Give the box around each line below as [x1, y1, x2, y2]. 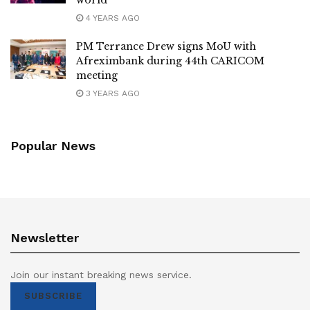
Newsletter [10, 230, 79, 245]
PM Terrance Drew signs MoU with [76, 39, 256, 53]
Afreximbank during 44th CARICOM [76, 54, 264, 67]
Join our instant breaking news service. [10, 268, 192, 280]
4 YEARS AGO [83, 12, 140, 23]
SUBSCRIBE [24, 290, 82, 301]
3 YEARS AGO [83, 88, 140, 98]
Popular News [10, 138, 95, 153]
